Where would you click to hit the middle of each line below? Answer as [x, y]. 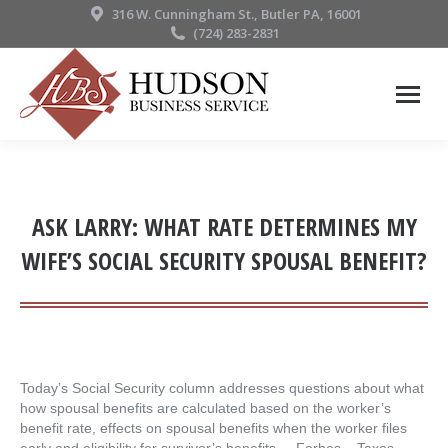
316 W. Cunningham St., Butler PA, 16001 [236, 14]
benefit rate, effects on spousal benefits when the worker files [213, 428]
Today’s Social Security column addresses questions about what [222, 388]
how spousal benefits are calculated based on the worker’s [205, 408]
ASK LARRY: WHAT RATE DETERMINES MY [224, 226]
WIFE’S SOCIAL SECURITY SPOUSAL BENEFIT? [224, 260]
